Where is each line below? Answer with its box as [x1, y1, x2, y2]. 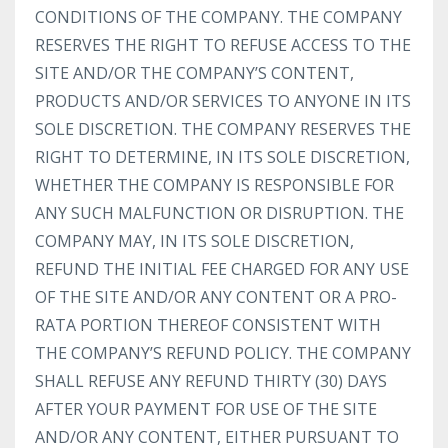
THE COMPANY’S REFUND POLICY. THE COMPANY [35, 342, 411, 364]
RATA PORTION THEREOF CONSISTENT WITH [35, 314, 381, 336]
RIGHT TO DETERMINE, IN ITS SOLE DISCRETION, [35, 146, 410, 168]
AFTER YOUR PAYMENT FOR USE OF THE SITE [35, 398, 377, 420]
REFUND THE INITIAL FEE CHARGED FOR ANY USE [35, 258, 409, 280]
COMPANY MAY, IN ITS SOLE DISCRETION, [35, 230, 354, 252]
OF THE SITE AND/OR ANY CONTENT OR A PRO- [35, 286, 397, 308]
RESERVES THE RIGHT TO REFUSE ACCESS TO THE [35, 34, 411, 56]
